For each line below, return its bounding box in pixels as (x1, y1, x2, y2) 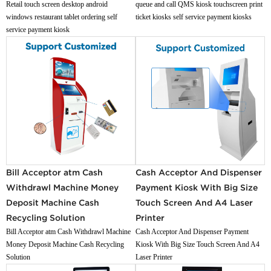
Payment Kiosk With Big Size (135, 183, 258, 193)
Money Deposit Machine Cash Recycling (6, 240, 125, 249)
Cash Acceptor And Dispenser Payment (135, 227, 249, 237)
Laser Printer (135, 253, 172, 262)
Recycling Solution (6, 213, 86, 223)
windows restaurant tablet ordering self (6, 12, 118, 21)
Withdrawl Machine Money (6, 183, 119, 193)
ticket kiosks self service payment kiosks (135, 12, 252, 21)
